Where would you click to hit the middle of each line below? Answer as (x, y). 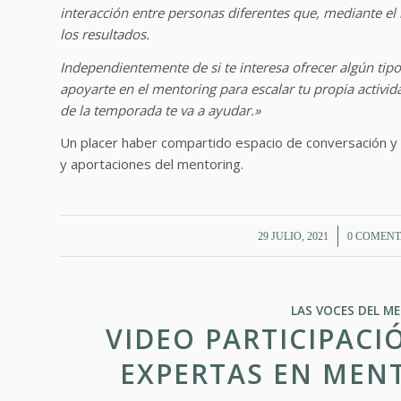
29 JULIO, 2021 (293, 237)
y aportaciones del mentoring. (152, 164)
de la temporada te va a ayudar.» (160, 110)
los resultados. (105, 34)
